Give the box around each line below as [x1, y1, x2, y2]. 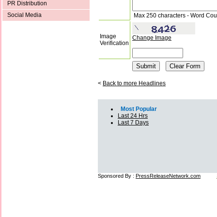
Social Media [7, 12, 42, 19]
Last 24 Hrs [118, 112, 148, 120]
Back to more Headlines [103, 80, 166, 87]
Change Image [132, 34, 171, 42]
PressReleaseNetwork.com [136, 173, 201, 179]
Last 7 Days [118, 119, 149, 126]
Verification [100, 40, 129, 47]
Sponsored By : [98, 173, 136, 179]
